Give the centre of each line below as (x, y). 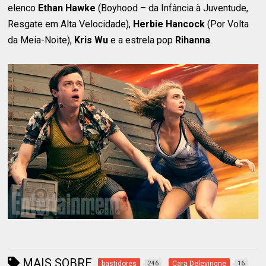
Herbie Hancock (169, 24)
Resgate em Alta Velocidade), (71, 24)
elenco (23, 8)
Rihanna (193, 40)
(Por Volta (227, 24)
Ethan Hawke (67, 8)
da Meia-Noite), (41, 40)
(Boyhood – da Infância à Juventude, (172, 8)
